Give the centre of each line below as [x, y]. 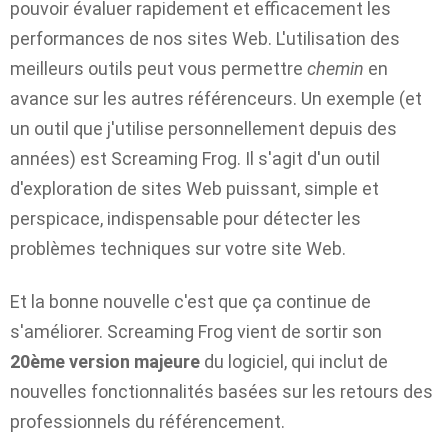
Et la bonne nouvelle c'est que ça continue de [190, 301]
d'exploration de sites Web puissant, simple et [194, 189]
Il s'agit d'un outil [312, 159]
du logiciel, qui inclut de [294, 361]
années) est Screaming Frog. [127, 159]
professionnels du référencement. [147, 421]
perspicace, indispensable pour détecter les [185, 219]
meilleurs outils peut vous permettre [158, 69]
